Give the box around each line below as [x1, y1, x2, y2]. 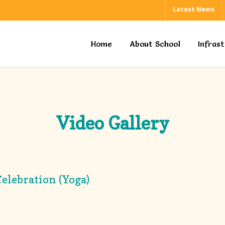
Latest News [173, 5, 214, 14]
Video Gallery [56, 112, 169, 134]
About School [130, 39, 180, 49]
